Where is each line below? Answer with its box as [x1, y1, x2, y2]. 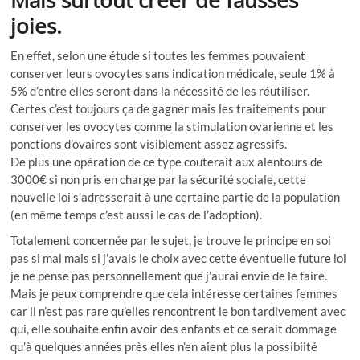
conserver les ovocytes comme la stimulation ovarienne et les [10, 118, 334, 133]
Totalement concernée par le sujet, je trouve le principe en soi [10, 232, 332, 247]
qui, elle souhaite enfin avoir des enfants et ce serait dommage [10, 321, 337, 336]
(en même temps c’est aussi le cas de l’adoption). [10, 207, 263, 222]
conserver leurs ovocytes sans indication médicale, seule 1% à [10, 65, 336, 80]
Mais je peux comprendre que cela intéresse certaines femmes [10, 285, 338, 301]
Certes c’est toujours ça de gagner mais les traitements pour [10, 100, 327, 116]
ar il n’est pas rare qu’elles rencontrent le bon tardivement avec [16, 303, 346, 318]
